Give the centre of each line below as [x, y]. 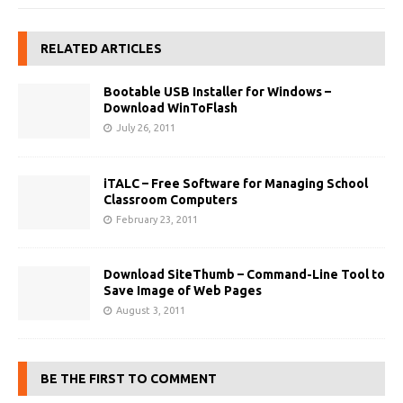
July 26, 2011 [146, 128]
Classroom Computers [170, 199]
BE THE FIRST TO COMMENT [129, 378]
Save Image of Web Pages [183, 290]
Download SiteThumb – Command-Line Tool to [244, 274]
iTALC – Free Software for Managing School [236, 183]
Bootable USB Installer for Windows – [217, 92]
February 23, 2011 [157, 219]
